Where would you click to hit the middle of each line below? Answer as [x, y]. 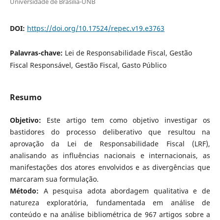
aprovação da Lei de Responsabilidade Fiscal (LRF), [110, 144]
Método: [24, 191]
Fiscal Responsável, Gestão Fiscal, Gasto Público [88, 65]
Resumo [26, 97]
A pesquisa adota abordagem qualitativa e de [124, 191]
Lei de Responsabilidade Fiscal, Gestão [128, 53]
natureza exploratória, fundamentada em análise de [110, 203]
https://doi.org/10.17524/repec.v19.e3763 [96, 28]
